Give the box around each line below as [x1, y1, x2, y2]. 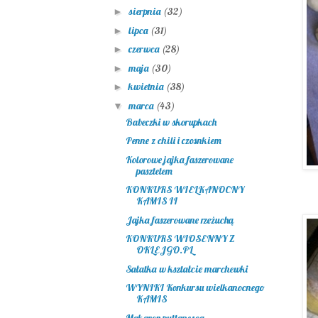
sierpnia [128, 5, 163, 18]
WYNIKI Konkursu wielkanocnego [125, 281, 265, 295]
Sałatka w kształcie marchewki [125, 262, 248, 275]
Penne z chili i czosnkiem [125, 134, 221, 148]
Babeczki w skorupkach [125, 115, 216, 128]
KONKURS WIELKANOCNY [125, 183, 244, 197]
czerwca [128, 43, 162, 56]
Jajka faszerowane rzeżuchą [125, 213, 234, 226]
